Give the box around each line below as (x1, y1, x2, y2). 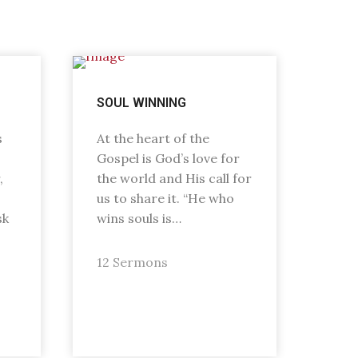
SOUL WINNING (97, 95, 186, 110)
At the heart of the (97, 130, 209, 146)
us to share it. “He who (97, 190, 234, 206)
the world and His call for (97, 170, 252, 186)
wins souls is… (97, 210, 181, 226)
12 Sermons (97, 254, 168, 270)
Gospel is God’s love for (97, 150, 240, 166)
